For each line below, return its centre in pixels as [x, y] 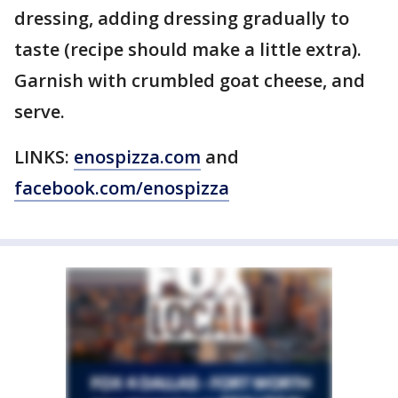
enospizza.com [137, 157]
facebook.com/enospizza [122, 188]
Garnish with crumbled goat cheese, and [190, 80]
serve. [40, 111]
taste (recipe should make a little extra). [188, 49]
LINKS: [44, 157]
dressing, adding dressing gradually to [182, 18]
